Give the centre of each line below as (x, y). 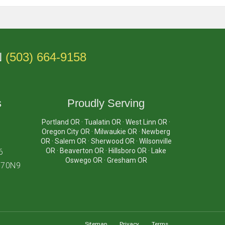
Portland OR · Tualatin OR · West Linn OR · (106, 122)
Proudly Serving (106, 103)
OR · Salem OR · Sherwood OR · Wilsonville (106, 141)
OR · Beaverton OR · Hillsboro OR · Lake (106, 151)
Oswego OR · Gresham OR (106, 160)
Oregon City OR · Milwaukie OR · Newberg (106, 132)
